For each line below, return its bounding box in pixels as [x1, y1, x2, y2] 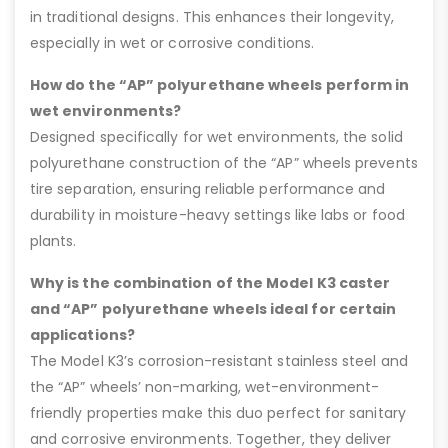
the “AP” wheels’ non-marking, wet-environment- [30, 377, 380, 398]
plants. [30, 231, 77, 252]
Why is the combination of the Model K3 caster [30, 273, 391, 294]
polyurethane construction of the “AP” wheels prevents [30, 153, 418, 174]
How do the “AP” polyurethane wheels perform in [30, 75, 410, 96]
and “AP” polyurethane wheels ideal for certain [30, 299, 397, 320]
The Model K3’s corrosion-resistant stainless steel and [30, 351, 408, 372]
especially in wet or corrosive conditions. [30, 33, 314, 54]
